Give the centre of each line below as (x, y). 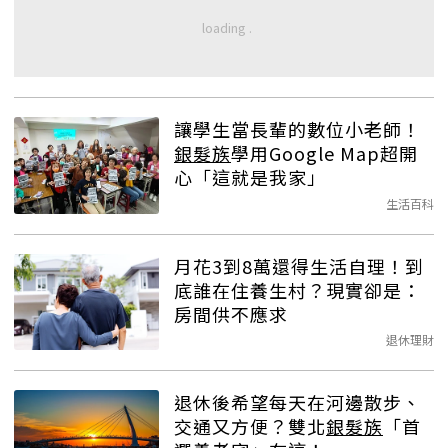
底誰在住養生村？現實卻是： (297, 289)
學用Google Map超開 (324, 153)
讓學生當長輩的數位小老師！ (297, 129)
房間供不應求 (231, 313)
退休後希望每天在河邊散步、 (297, 402)
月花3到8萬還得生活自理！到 (299, 265)
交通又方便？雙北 (250, 426)
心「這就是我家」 (250, 177)
